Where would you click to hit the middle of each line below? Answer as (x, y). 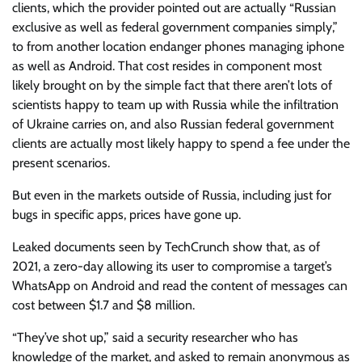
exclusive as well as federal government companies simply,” (175, 27)
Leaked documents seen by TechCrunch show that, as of (166, 247)
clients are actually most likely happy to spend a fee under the (181, 144)
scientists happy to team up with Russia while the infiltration (175, 105)
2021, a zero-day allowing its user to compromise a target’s (172, 267)
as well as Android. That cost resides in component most (167, 66)
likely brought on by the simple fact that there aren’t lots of (172, 86)
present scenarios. (61, 163)
